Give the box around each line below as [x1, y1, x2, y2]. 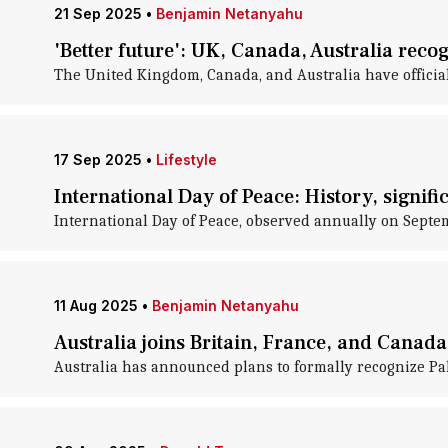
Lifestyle [155, 151, 217, 168]
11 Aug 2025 [53, 297, 138, 314]
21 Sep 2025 [53, 5, 142, 22]
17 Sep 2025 [53, 151, 142, 168]
